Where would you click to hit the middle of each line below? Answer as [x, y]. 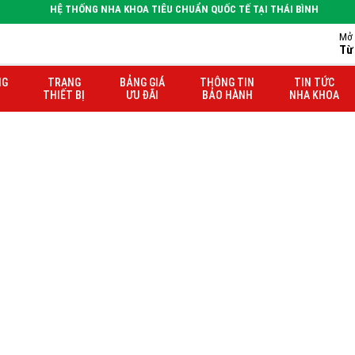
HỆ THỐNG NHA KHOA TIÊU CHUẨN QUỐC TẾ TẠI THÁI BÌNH [184, 9]
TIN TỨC [314, 82]
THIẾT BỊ [64, 95]
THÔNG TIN [227, 82]
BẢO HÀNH [227, 95]
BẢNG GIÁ [142, 82]
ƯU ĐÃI [142, 95]
